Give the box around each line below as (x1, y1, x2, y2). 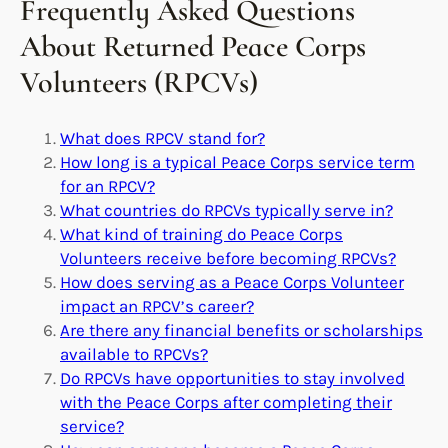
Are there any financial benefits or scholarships (60, 319, 423, 340)
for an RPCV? (60, 175, 155, 196)
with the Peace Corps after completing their (60, 391, 392, 412)
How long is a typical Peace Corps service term (60, 151, 415, 172)
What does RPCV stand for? (60, 127, 265, 148)
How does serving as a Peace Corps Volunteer (60, 271, 404, 292)
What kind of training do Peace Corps (60, 223, 343, 244)
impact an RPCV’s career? (60, 295, 254, 316)
